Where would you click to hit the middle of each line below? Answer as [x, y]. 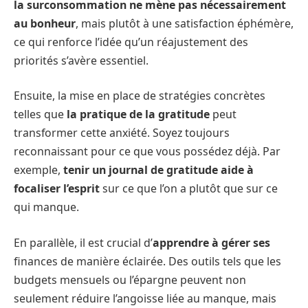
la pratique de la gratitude [138, 114]
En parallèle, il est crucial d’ [83, 242]
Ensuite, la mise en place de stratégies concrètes [140, 96]
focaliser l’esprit [57, 189]
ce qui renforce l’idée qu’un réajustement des [131, 42]
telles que [40, 114]
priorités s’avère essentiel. [81, 60]
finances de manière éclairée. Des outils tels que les [147, 261]
